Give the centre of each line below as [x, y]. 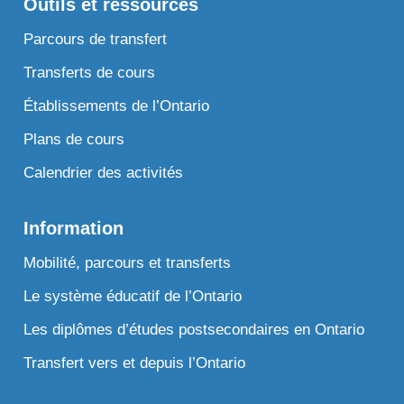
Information [74, 228]
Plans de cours [74, 139]
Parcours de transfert [96, 39]
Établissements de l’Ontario [117, 106]
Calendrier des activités [104, 172]
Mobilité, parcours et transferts [128, 262]
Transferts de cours [90, 72]
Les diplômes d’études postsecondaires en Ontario [194, 329]
